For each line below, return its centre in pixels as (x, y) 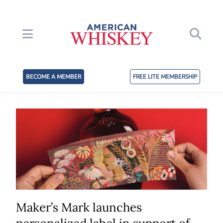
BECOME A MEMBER (54, 77)
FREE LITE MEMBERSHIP (165, 77)
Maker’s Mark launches (79, 208)
